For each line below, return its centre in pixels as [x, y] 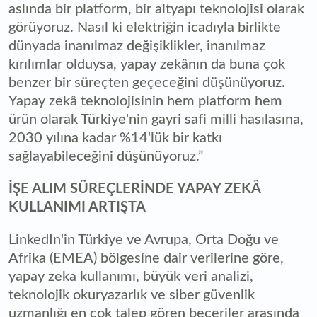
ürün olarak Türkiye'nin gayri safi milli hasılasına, [156, 120]
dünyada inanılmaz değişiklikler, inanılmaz [137, 46]
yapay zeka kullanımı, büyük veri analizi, [131, 277]
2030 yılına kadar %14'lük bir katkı [115, 138]
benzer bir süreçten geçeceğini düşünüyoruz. [147, 83]
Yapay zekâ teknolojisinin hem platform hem [145, 102]
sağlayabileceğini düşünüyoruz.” [106, 157]
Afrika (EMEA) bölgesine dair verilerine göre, [146, 259]
